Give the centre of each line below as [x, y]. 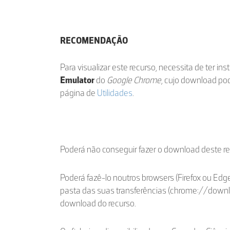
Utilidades [115, 93]
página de [79, 93]
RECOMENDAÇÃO [94, 41]
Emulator [77, 80]
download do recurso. [98, 203]
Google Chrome [134, 80]
